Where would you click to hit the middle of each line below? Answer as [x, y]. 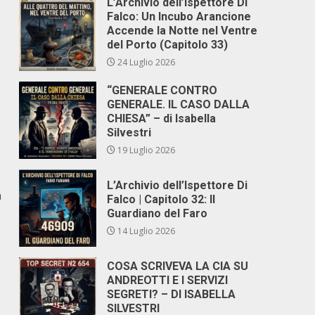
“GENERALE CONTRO [162, 90]
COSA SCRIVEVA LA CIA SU [178, 266]
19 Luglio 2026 [146, 150]
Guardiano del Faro [157, 213]
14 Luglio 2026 [146, 231]
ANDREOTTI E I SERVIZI [168, 280]
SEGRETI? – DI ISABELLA [172, 294]
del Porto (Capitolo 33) [168, 45]
